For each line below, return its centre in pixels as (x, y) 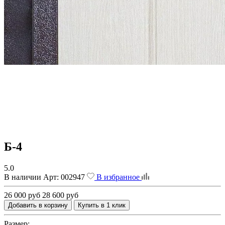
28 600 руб (60, 195)
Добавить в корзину (38, 205)
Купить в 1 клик (102, 205)
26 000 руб (22, 195)
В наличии (23, 177)
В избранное (118, 177)
